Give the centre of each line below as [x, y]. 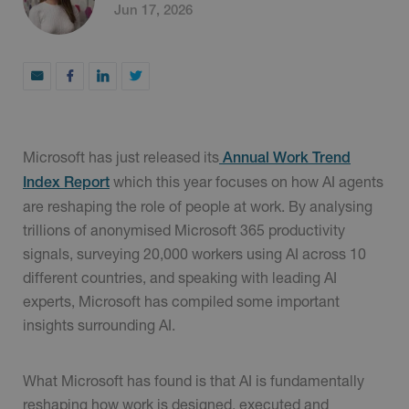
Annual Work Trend [285, 158]
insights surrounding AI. [99, 325]
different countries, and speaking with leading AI [180, 278]
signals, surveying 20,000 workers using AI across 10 [194, 254]
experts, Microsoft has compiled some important [181, 301]
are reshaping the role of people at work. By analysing [198, 206]
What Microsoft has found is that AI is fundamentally [194, 381]
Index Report [66, 183]
